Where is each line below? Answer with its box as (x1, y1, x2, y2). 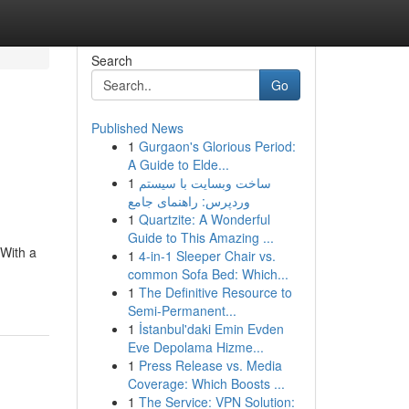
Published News (90, 119, 184, 137)
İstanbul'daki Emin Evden (138, 320, 284, 338)
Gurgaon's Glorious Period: (138, 137, 296, 155)
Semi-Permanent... (127, 301, 236, 320)
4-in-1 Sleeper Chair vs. (138, 246, 276, 265)
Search (90, 51, 132, 69)
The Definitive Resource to (138, 283, 292, 301)
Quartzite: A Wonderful (138, 210, 270, 228)
